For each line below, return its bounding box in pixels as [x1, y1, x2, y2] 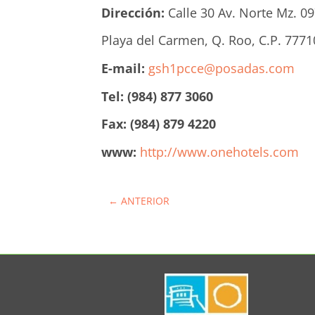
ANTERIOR [121, 194, 170, 208]
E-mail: [101, 60, 149, 77]
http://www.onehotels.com [140, 143, 300, 161]
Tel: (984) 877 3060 [101, 88, 214, 105]
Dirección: [101, 4, 165, 22]
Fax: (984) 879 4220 [101, 115, 217, 133]
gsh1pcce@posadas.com [148, 60, 295, 77]
